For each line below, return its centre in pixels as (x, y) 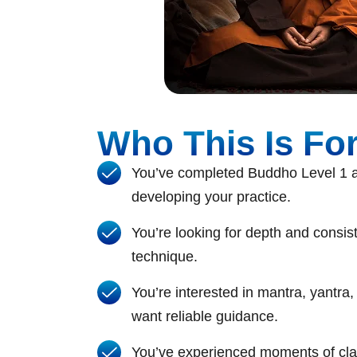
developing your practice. (211, 196)
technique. (164, 256)
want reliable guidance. (204, 316)
